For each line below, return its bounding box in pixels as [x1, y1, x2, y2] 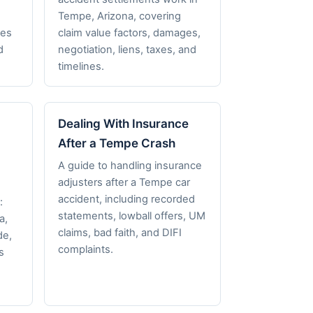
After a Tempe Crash [57, 136, 175, 151]
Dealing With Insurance [57, 117, 189, 131]
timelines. [57, 59, 104, 73]
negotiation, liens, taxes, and [57, 43, 196, 56]
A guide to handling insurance [57, 159, 202, 172]
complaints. [57, 242, 113, 256]
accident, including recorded [57, 192, 195, 205]
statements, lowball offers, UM [57, 209, 205, 222]
